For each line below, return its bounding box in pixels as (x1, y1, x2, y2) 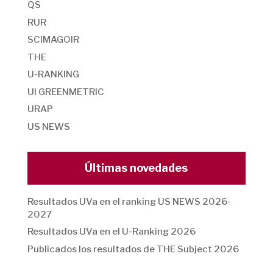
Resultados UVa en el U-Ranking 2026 (27, 226, 196, 238)
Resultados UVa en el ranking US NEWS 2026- (27, 196, 231, 207)
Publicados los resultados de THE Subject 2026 (27, 243, 239, 255)
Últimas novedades (85, 161, 188, 174)
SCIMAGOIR (27, 34, 79, 46)
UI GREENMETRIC (27, 86, 104, 97)
